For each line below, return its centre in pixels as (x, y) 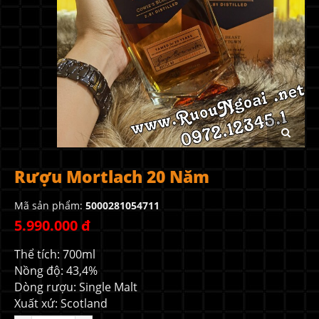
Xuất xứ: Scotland (61, 303)
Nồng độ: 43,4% (56, 271)
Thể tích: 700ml (55, 254)
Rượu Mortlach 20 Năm (112, 177)
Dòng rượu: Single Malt (76, 287)
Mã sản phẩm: (50, 205)
